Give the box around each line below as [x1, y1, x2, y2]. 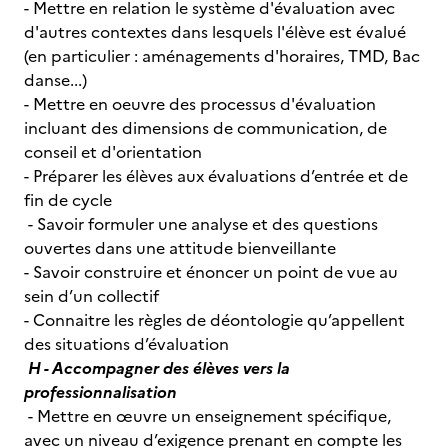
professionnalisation [24, 380, 177, 404]
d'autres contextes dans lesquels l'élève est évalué [24, 20, 406, 44]
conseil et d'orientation [24, 140, 202, 164]
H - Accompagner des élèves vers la [28, 356, 290, 380]
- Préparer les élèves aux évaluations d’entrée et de [24, 164, 408, 188]
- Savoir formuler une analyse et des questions [24, 212, 378, 236]
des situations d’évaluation [24, 332, 229, 356]
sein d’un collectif [24, 284, 159, 308]
